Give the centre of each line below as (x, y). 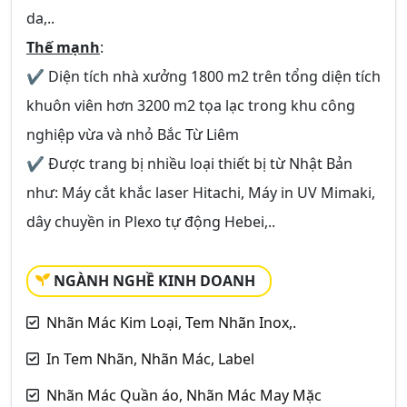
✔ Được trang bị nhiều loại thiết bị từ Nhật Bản (189, 164)
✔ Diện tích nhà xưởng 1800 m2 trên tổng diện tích (203, 76)
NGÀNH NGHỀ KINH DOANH (154, 281)
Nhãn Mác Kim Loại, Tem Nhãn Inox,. (171, 323)
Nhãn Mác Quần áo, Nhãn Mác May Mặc (184, 395)
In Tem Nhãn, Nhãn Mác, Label (150, 359)
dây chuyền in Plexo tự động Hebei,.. (151, 222)
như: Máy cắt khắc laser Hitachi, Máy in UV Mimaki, (201, 193)
